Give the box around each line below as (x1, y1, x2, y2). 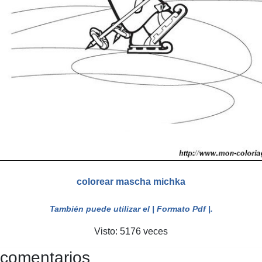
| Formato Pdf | (151, 204, 211, 213)
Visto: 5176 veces (94, 226, 168, 236)
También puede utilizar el (49, 204, 152, 213)
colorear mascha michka (77, 176, 185, 187)
